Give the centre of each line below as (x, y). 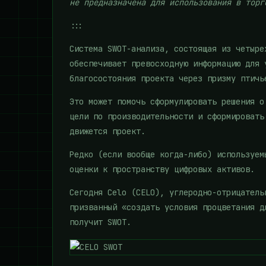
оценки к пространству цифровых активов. (162, 169)
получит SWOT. (100, 222)
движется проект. (107, 131)
